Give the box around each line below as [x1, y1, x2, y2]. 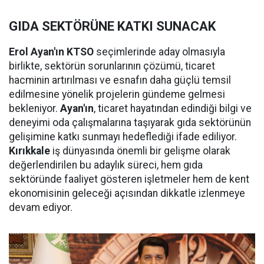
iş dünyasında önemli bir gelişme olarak [52, 145, 230, 157]
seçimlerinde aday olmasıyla [96, 46, 225, 58]
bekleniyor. [9, 103, 60, 115]
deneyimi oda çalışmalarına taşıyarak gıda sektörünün [9, 117, 251, 129]
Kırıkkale [9, 145, 52, 157]
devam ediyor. [9, 202, 72, 214]
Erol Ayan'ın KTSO [9, 46, 96, 58]
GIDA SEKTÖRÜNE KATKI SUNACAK [9, 19, 216, 34]
